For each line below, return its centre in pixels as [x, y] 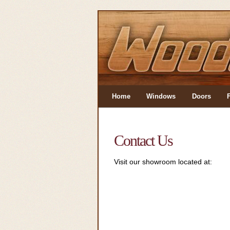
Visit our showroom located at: [163, 162]
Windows [161, 96]
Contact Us [143, 140]
